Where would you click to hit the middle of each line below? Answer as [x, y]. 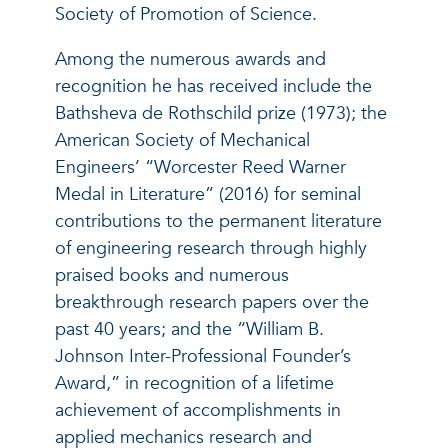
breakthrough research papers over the [212, 303]
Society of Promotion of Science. [188, 15]
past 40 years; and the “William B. [189, 330]
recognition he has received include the [213, 87]
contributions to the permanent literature [218, 222]
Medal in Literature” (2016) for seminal [208, 195]
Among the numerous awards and [190, 60]
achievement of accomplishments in [198, 411]
